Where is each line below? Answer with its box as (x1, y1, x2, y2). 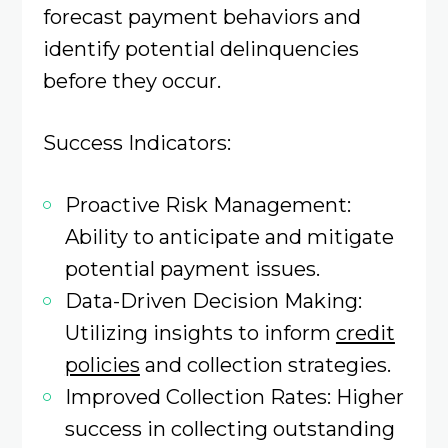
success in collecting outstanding (64, 416, 395, 442)
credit (335, 320, 395, 346)
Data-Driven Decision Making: (64, 288, 362, 314)
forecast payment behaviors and (42, 3, 361, 29)
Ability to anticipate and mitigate (64, 224, 394, 250)
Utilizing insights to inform (64, 320, 336, 346)
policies (64, 352, 140, 378)
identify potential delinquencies (42, 35, 359, 61)
